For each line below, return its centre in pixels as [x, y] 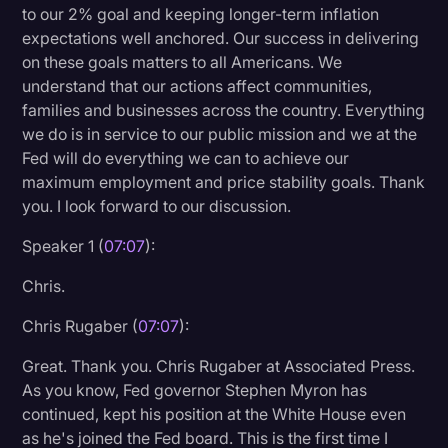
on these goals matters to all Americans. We [182, 61]
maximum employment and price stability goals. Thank [224, 181]
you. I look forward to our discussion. [157, 205]
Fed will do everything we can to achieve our [186, 157]
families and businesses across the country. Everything [224, 109]
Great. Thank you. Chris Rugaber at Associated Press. [219, 365]
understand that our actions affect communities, [197, 85]
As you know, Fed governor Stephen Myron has [195, 389]
